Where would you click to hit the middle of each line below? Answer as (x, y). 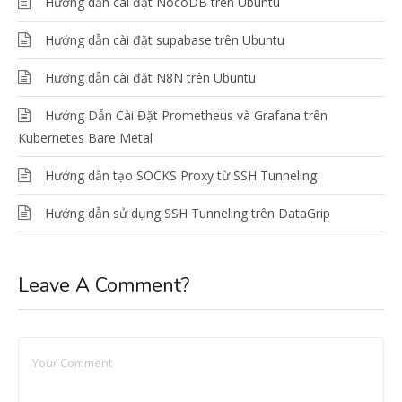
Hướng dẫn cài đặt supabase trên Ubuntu (165, 40)
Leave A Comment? (104, 286)
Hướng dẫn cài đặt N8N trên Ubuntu (150, 78)
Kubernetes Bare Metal (85, 138)
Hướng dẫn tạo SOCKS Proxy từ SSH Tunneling (181, 176)
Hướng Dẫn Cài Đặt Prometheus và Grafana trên (186, 116)
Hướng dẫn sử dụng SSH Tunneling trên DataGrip (188, 214)
